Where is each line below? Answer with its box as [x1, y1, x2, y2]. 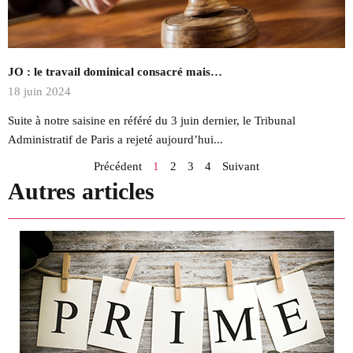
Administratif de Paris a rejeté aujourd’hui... [8, 132, 223, 146]
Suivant [222, 159, 259, 173]
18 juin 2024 [8, 84, 71, 98]
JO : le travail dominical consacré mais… [8, 65, 222, 78]
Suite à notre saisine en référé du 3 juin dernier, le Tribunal [8, 113, 295, 127]
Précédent [94, 159, 142, 173]
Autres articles [8, 177, 154, 204]
